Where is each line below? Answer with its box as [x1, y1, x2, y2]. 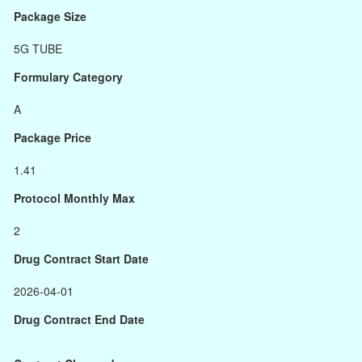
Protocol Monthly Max [14, 190, 135, 206]
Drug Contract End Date [14, 311, 145, 327]
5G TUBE [14, 40, 62, 57]
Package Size [14, 8, 86, 24]
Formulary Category [14, 69, 123, 85]
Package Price [14, 129, 91, 145]
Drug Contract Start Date [14, 250, 149, 267]
